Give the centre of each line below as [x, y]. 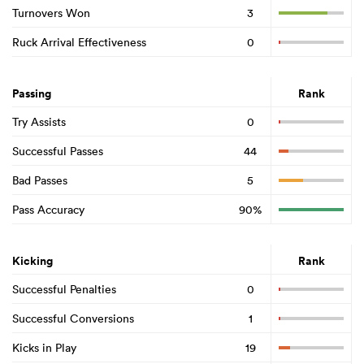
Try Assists [39, 121]
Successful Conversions [73, 318]
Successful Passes [58, 151]
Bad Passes [40, 180]
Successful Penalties [64, 289]
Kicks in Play [44, 347]
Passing [32, 94]
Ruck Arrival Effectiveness [79, 42]
